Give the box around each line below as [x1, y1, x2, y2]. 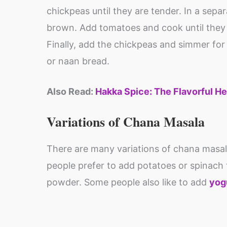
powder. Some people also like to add [47, 177, 209, 187]
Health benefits [140, 186, 208, 197]
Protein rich [54, 186, 106, 197]
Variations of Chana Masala [47, 112, 205, 131]
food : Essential [54, 198, 122, 208]
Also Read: [47, 86, 95, 97]
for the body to [54, 209, 119, 220]
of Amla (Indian [140, 198, 206, 208]
